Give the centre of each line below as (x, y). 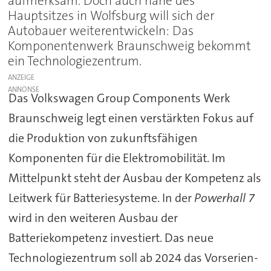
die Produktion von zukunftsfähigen (103, 138)
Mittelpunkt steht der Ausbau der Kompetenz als (135, 178)
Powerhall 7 (224, 198)
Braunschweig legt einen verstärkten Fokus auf (131, 118)
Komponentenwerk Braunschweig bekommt (130, 46)
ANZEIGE (21, 77)
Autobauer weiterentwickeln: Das (101, 31)
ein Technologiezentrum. (75, 61)
